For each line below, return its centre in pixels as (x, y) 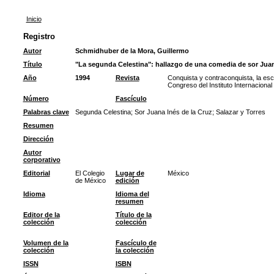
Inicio (34, 19)
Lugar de (130, 173)
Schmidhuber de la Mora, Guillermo (132, 51)
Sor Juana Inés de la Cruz (173, 112)
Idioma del (132, 194)
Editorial (36, 173)
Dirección (38, 139)
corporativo (42, 160)
